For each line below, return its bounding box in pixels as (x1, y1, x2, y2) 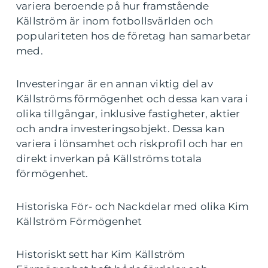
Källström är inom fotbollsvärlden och (16, 15, 214, 28)
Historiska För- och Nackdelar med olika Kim (16, 200, 249, 213)
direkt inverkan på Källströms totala (16, 153, 202, 165)
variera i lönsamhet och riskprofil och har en (16, 138, 243, 150)
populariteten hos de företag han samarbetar (16, 30, 251, 42)
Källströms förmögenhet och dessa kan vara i (16, 93, 249, 105)
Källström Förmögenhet (16, 215, 142, 228)
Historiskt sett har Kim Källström (16, 248, 185, 261)
